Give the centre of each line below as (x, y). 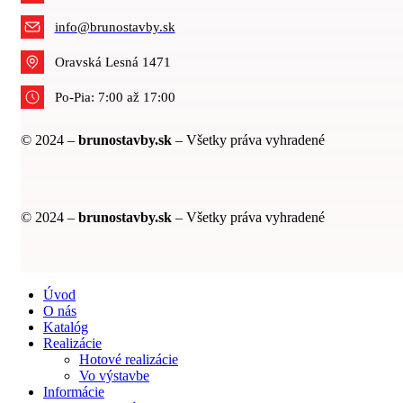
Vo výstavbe (114, 376)
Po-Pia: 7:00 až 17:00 (115, 97)
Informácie (74, 392)
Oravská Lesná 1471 (112, 62)
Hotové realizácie (129, 360)
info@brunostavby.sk (115, 27)
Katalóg (66, 327)
